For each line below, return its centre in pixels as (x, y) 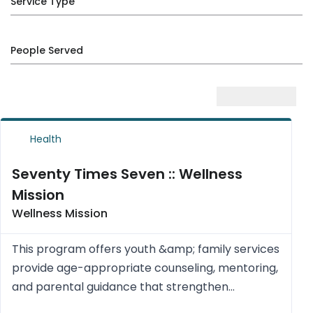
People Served (47, 50)
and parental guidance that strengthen (120, 287)
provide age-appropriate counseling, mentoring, (145, 268)
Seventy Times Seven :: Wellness (127, 174)
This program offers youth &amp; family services (146, 249)
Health (44, 139)
